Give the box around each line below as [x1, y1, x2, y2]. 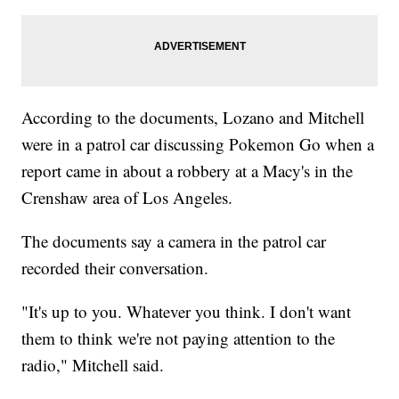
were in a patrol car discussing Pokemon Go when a [21, 133, 375, 156]
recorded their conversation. [21, 256, 209, 280]
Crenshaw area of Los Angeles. [21, 186, 233, 209]
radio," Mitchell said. [21, 354, 165, 377]
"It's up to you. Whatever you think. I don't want [21, 300, 352, 323]
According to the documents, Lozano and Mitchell [21, 106, 365, 129]
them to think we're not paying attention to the [21, 327, 336, 350]
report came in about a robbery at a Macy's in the [21, 159, 354, 183]
